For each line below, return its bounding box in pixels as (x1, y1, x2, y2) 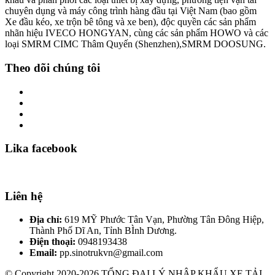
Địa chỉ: (29, 214, 62, 225)
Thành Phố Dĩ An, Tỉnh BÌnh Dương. (29, 225, 177, 236)
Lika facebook (5, 142, 77, 155)
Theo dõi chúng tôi (5, 61, 100, 74)
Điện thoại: (29, 236, 76, 247)
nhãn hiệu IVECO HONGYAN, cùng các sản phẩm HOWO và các (5, 28, 268, 39)
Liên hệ (5, 189, 42, 203)
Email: (29, 247, 57, 258)
